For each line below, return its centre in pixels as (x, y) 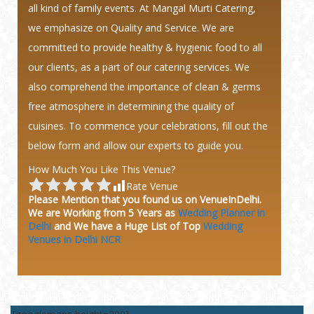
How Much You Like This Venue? (102, 169)
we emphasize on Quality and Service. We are (131, 27)
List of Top (177, 226)
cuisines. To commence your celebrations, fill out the (148, 125)
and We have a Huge (101, 226)
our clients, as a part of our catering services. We (139, 67)
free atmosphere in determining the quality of (131, 106)
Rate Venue (152, 186)
